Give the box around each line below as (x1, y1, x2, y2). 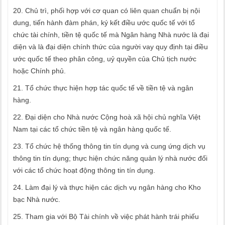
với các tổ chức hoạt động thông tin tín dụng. (13, 166, 155, 174)
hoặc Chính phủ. (13, 67, 66, 75)
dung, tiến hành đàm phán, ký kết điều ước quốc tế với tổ (13, 19, 195, 27)
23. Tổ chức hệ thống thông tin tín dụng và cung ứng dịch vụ (13, 142, 205, 150)
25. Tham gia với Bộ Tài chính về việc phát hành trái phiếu (13, 212, 199, 220)
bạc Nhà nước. (13, 195, 60, 203)
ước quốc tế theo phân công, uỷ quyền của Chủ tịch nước (13, 55, 196, 63)
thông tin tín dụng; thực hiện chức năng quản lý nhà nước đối (13, 154, 207, 162)
